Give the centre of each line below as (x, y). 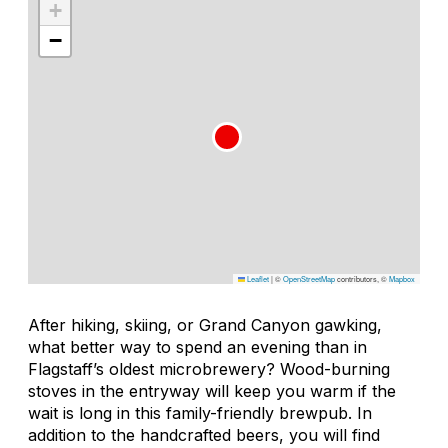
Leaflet (257, 278)
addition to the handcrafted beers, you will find (204, 434)
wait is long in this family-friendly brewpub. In (200, 412)
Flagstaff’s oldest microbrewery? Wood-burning (209, 368)
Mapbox (402, 278)
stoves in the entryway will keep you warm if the (212, 390)
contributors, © (362, 278)
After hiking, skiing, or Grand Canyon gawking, (205, 324)
